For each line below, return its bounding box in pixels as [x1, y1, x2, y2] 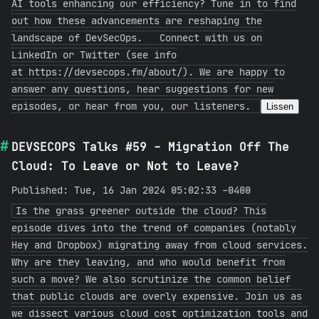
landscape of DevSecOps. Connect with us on [11, 31, 262, 44]
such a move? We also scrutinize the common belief [11, 273, 291, 286]
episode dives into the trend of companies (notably [11, 221, 296, 234]
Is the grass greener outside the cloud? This [16, 204, 266, 217]
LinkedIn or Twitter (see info [11, 48, 177, 61]
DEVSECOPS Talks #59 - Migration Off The [11, 140, 289, 154]
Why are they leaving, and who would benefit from [11, 256, 285, 268]
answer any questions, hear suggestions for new [11, 83, 273, 95]
